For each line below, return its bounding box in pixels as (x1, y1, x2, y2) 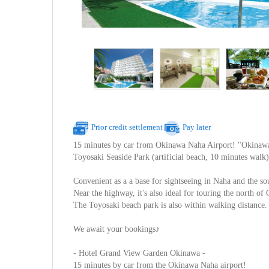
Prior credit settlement (91, 122, 163, 132)
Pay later (183, 122, 211, 132)
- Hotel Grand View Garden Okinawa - (73, 249, 206, 258)
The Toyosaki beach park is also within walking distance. (73, 201, 268, 210)
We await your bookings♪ (73, 225, 160, 234)
